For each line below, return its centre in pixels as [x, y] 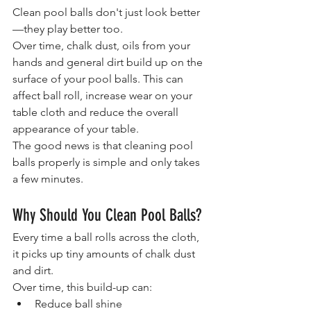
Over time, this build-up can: [82, 287]
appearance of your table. [76, 128]
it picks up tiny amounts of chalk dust [105, 253]
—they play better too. [68, 28]
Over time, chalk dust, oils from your [103, 45]
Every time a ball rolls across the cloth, [107, 237]
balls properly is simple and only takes [108, 162]
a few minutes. [48, 178]
